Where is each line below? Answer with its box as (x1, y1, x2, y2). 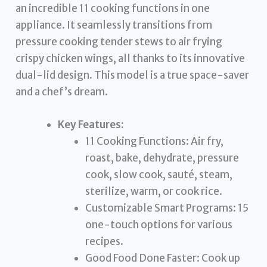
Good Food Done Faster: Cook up (85, 252, 240, 265)
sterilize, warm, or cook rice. (85, 185, 222, 198)
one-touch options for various (85, 218, 232, 232)
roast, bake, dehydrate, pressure (85, 151, 239, 165)
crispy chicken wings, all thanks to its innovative (15, 52, 246, 66)
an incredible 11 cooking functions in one (15, 2, 210, 15)
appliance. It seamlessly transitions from (15, 18, 213, 32)
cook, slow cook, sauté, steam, (85, 168, 232, 182)
